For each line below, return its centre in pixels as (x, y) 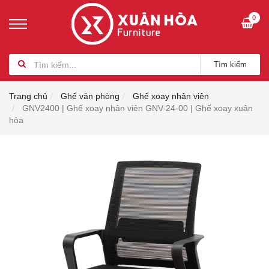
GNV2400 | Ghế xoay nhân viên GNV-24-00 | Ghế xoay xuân (138, 108)
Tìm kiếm (230, 64)
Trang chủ (28, 96)
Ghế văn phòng (90, 96)
